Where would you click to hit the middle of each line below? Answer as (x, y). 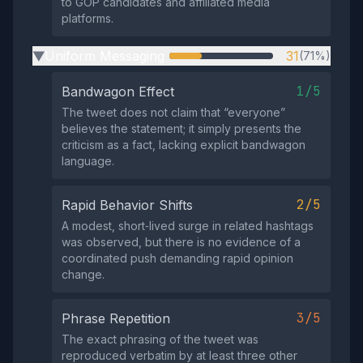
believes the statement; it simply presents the (181, 128)
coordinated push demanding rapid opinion (177, 258)
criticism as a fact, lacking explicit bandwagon (184, 145)
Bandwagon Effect (118, 92)
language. (88, 161)
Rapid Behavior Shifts (127, 205)
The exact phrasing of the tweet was (160, 339)
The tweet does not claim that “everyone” (173, 112)
